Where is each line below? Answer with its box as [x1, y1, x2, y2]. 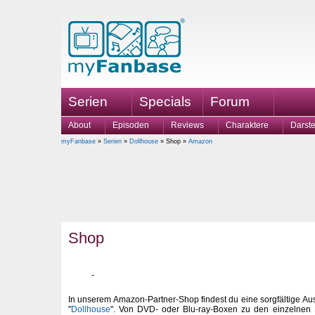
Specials [139, 94, 191, 109]
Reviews [171, 120, 204, 130]
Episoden [112, 120, 149, 130]
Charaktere [226, 120, 269, 130]
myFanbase [61, 138, 96, 145]
